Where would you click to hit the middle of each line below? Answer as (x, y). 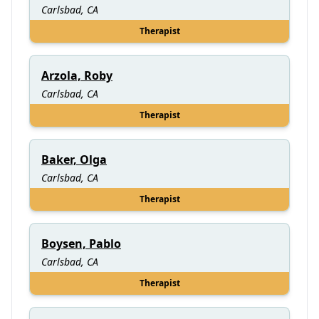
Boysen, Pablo (81, 243)
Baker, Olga (74, 159)
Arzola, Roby (77, 75)
